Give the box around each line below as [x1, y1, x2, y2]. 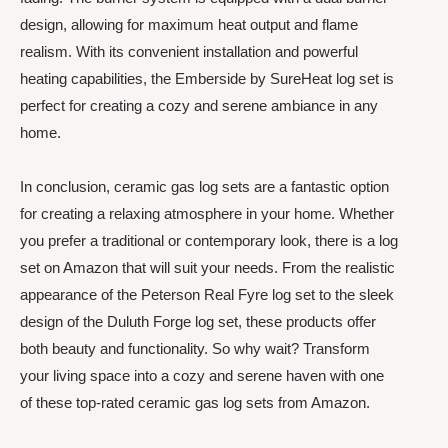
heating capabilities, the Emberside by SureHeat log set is [20, 70, 394, 88]
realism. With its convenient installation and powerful [20, 43, 358, 61]
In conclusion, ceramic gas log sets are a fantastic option [20, 177, 389, 195]
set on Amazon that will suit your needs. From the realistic [20, 258, 395, 276]
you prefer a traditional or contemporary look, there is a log [20, 231, 398, 249]
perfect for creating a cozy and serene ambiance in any [20, 97, 378, 115]
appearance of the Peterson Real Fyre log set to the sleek [20, 285, 394, 303]
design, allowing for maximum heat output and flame [20, 16, 358, 34]
